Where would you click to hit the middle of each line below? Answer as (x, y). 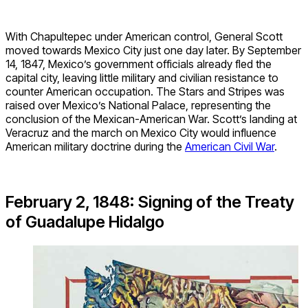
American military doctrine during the (95, 147)
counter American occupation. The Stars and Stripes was (145, 92)
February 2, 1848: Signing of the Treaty (150, 202)
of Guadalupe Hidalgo (85, 222)
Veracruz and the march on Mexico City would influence (141, 133)
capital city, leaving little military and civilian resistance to (142, 78)
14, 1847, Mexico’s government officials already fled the (139, 64)
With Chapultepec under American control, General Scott (144, 37)
